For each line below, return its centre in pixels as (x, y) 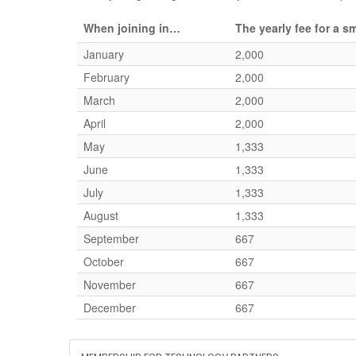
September (111, 239)
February (106, 77)
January (104, 54)
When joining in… (133, 28)
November (110, 285)
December (110, 308)
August (101, 216)
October (104, 262)
